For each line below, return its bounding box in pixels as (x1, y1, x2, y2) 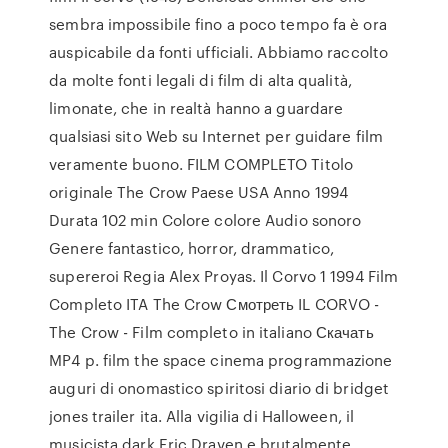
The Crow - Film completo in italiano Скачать (49, 321, 374, 343)
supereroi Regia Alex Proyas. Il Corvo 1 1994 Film (49, 265, 399, 287)
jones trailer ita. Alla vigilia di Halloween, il (49, 405, 355, 427)
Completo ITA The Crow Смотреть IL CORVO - (49, 293, 380, 315)
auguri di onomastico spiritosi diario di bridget (49, 377, 390, 399)
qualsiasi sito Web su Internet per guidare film (49, 125, 383, 147)
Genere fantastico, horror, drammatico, (49, 237, 335, 259)
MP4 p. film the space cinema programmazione (49, 349, 393, 371)
